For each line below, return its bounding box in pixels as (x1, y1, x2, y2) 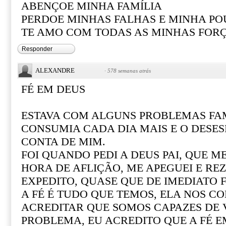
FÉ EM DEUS (21, 83, 85, 95)
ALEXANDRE (35, 67, 75, 74)
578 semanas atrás (107, 68, 151, 74)
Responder (22, 45, 52, 52)
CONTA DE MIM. (21, 136, 105, 148)
